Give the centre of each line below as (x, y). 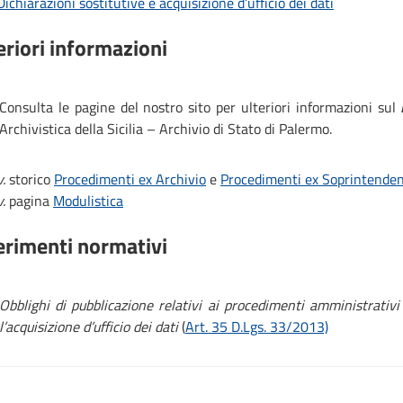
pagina (31, 200)
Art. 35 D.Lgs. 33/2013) (257, 326)
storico (30, 179)
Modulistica (88, 200)
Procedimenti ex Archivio (130, 179)
